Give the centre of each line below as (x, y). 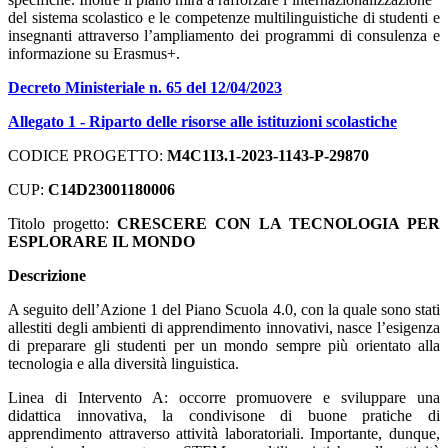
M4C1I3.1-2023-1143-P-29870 (268, 155)
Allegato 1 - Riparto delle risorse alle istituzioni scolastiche (202, 121)
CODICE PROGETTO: (87, 155)
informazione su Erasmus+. (94, 53)
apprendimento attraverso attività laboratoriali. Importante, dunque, (224, 433)
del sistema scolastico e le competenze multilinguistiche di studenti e (224, 17)
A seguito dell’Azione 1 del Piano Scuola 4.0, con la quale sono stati (224, 309)
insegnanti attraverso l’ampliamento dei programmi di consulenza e (224, 35)
